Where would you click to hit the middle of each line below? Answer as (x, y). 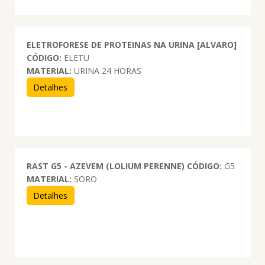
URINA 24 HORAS (106, 70)
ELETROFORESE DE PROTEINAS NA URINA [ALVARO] (131, 44)
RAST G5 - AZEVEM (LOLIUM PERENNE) (105, 166)
